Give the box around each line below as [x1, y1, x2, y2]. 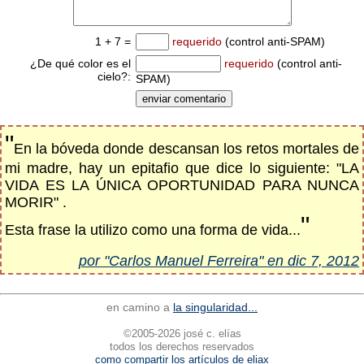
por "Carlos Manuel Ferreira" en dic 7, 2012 [79, 253, 359, 269]
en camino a [106, 301, 173, 314]
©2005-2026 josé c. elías [123, 327, 241, 340]
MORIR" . [5, 194, 67, 210]
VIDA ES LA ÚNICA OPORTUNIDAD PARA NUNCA [5, 177, 359, 193]
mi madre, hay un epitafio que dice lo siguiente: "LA [5, 160, 359, 176]
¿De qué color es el [30, 57, 131, 70]
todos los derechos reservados [110, 340, 254, 353]
